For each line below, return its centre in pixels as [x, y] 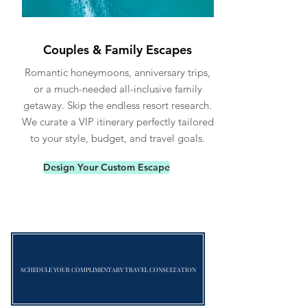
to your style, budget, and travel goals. [118, 138]
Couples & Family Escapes [118, 50]
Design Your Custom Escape [107, 167]
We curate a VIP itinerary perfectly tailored [118, 122]
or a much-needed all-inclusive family [118, 89]
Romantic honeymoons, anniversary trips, [118, 72]
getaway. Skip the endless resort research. [118, 105]
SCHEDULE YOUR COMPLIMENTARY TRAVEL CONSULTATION [108, 269]
